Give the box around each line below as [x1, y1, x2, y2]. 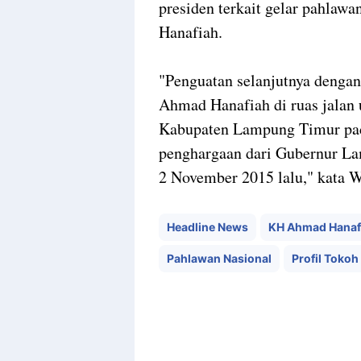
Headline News [167, 219, 248, 234]
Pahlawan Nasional [167, 251, 272, 265]
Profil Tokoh [292, 251, 359, 265]
